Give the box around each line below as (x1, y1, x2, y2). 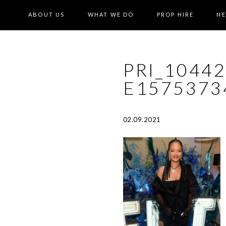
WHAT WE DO (87, 11, 134, 18)
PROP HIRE (156, 11, 194, 18)
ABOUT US (28, 11, 65, 18)
